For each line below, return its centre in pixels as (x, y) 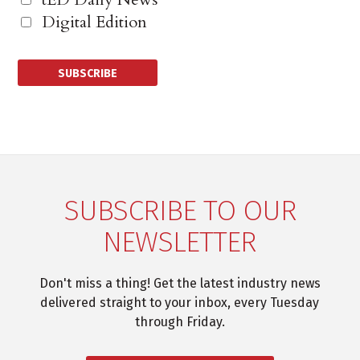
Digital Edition (91, 22)
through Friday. (180, 322)
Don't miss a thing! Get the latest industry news (180, 284)
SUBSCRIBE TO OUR (180, 211)
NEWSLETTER (180, 242)
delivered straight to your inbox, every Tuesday (180, 303)
